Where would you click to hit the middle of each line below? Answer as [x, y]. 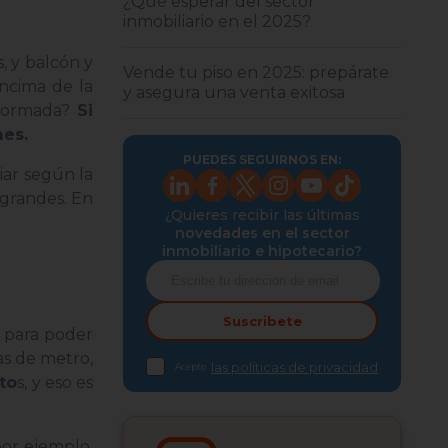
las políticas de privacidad [295, 366]
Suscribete [262, 321]
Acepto [191, 366]
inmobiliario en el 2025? [217, 21]
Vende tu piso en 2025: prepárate [256, 72]
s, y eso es [55, 383]
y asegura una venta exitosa [234, 92]
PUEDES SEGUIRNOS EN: [262, 159]
